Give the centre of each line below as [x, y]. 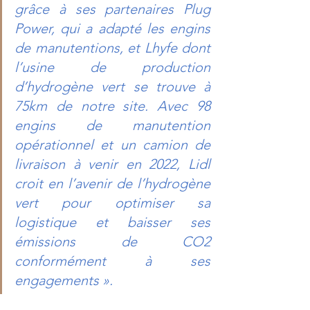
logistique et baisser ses [112, 222]
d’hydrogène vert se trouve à [112, 86]
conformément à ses [112, 261]
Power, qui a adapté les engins [112, 28]
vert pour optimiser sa [112, 202]
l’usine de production [112, 67]
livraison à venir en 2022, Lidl [112, 164]
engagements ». [64, 280]
